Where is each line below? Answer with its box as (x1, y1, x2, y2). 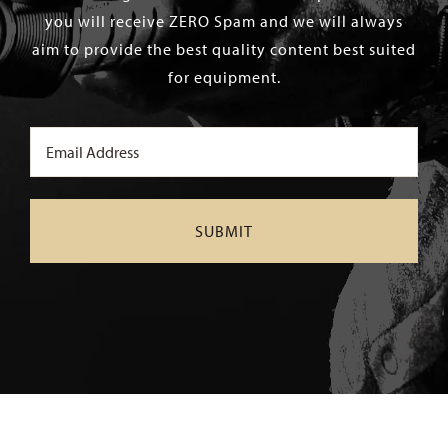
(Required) (32, 161, 98, 177)
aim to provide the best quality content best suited (32, 39, 416, 59)
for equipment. (167, 67, 281, 87)
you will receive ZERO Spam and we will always (45, 11, 403, 31)
